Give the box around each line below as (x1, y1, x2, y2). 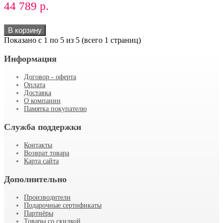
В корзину (8, 26, 42, 35)
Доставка (24, 89, 51, 97)
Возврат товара (24, 149, 69, 157)
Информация (4, 54, 57, 64)
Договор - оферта (24, 73, 76, 81)
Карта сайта (24, 157, 59, 165)
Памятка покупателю (24, 105, 87, 113)
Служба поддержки (4, 122, 81, 132)
